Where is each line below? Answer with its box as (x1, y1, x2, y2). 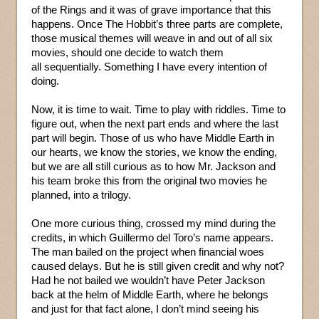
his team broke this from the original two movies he (31, 174, 267, 187)
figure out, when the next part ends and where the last (31, 117, 278, 130)
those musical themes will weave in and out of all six (31, 31, 273, 44)
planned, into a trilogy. (31, 188, 131, 201)
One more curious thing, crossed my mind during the (31, 216, 276, 229)
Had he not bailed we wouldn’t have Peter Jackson (31, 273, 265, 286)
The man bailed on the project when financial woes (31, 245, 264, 258)
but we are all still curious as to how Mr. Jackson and (31, 159, 276, 172)
